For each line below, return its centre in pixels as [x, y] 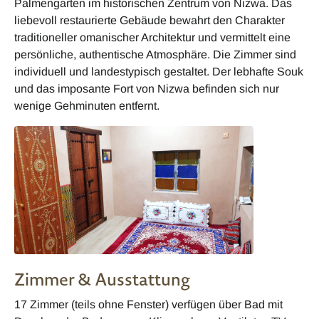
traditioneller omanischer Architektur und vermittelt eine [152, 37]
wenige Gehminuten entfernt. [87, 105]
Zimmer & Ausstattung [102, 279]
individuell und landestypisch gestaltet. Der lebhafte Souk [159, 71]
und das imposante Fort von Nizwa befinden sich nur [147, 88]
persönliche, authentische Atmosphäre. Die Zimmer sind [155, 54]
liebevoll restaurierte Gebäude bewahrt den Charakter [150, 20]
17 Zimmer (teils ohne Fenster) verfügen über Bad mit [148, 304]
